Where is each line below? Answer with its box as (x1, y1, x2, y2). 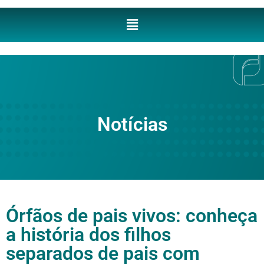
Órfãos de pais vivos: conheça (6, 204, 258, 227)
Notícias (97, 113, 167, 136)
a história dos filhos (6, 223, 171, 246)
